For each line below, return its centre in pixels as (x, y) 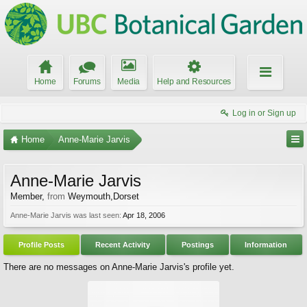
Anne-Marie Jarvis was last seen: (66, 215)
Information (266, 245)
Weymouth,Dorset (103, 196)
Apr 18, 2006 (144, 215)
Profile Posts (41, 245)
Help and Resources (194, 82)
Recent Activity (123, 245)
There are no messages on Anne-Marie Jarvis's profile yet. (119, 267)
